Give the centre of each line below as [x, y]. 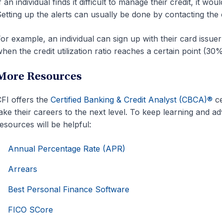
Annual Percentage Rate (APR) [66, 148]
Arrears [22, 169]
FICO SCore [30, 209]
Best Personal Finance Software [68, 189]
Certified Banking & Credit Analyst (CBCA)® [131, 99]
